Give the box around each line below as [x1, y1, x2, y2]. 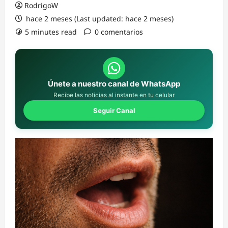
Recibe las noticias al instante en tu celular [53, 91, 175, 99]
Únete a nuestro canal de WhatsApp [48, 79, 180, 89]
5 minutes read [25, 27, 77, 37]
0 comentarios [95, 27, 143, 37]
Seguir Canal [93, 106, 135, 115]
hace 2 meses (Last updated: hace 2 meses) [24, 14, 174, 23]
